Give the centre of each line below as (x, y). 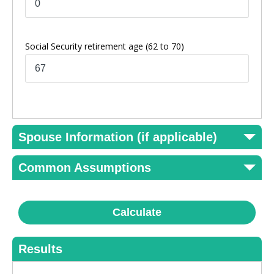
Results (40, 249)
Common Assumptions (85, 168)
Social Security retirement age (85, 46)
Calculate (137, 212)
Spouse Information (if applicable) (118, 137)
